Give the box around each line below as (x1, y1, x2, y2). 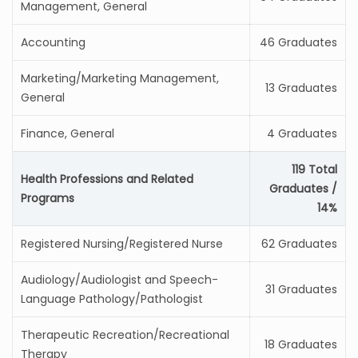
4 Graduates (267, 125, 337, 141)
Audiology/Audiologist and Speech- (21, 272, 218, 288)
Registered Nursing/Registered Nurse (21, 236, 223, 252)
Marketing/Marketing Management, (21, 70, 219, 86)
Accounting (21, 34, 86, 50)
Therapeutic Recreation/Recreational (21, 327, 229, 343)
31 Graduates (265, 281, 337, 297)
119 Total (292, 161, 337, 177)
